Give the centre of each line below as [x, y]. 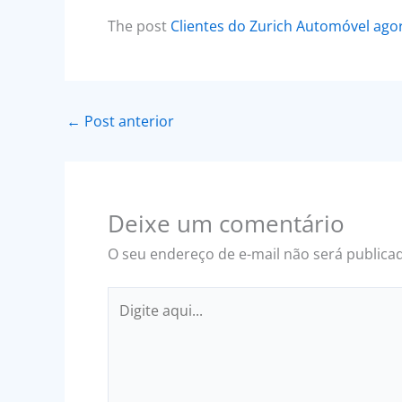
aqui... [127, 322]
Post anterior [127, 122]
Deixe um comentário [226, 224]
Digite [127, 298]
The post [139, 26]
